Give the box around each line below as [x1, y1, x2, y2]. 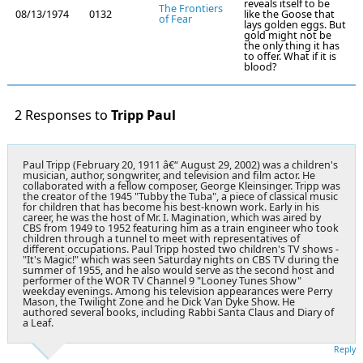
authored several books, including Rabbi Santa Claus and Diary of [23, 305, 334, 319]
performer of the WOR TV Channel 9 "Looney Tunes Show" [23, 273, 301, 288]
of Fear [159, 12, 192, 27]
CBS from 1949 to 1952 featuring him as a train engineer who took [23, 220, 339, 235]
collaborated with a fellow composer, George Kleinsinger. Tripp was [23, 178, 340, 193]
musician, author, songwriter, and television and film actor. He [23, 168, 315, 182]
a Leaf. [23, 315, 53, 330]
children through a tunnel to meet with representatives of [23, 231, 300, 246]
